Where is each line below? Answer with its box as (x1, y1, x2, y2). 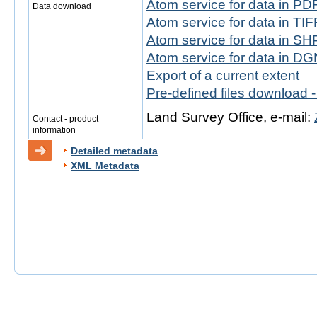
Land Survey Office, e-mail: (146, 110, 314, 125)
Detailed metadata (71, 145, 158, 156)
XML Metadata (71, 160, 139, 171)
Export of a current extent (146, 68, 299, 83)
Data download (33, 1, 91, 11)
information (33, 125, 76, 135)
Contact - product (33, 114, 98, 124)
